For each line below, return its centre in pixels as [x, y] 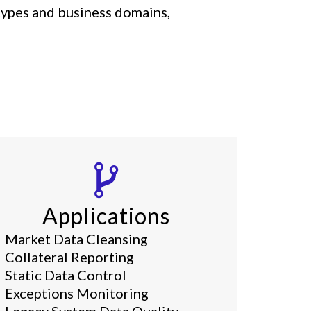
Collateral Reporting [70, 257]
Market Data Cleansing [77, 239]
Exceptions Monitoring [77, 293]
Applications [106, 216]
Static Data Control [66, 275]
